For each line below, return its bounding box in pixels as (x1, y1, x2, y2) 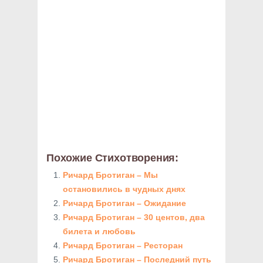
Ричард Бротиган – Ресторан (63, 241, 183, 250)
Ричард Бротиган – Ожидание (63, 198, 186, 208)
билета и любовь (63, 227, 136, 236)
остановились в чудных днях (63, 184, 186, 194)
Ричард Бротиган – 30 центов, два (63, 213, 205, 222)
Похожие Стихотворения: (46, 152, 179, 164)
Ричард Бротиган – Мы (63, 170, 158, 180)
